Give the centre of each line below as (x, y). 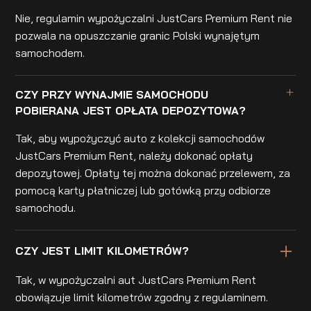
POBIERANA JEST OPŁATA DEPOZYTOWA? (131, 111)
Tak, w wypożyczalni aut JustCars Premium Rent (136, 280)
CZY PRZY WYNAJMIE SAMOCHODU (112, 95)
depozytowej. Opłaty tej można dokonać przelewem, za (153, 173)
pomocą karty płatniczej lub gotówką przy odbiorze (143, 190)
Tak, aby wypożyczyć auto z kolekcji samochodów (140, 138)
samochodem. (50, 52)
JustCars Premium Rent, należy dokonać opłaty (134, 155)
